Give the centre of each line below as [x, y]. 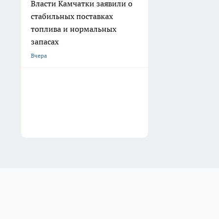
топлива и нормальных [74, 29]
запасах [45, 42]
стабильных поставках [72, 16]
